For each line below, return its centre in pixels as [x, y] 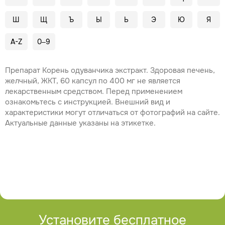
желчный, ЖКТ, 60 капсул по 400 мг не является [93, 81]
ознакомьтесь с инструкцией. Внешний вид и [88, 102]
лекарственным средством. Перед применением [94, 91]
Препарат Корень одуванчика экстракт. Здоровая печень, [110, 70]
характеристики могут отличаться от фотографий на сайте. [113, 113]
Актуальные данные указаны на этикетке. [80, 123]
